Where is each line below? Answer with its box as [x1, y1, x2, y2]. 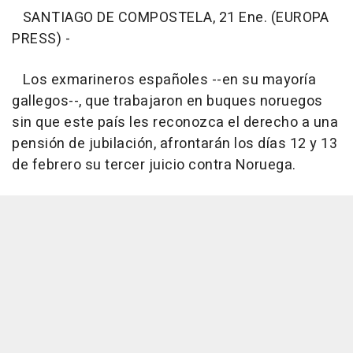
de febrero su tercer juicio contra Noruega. [12, 154, 296, 176]
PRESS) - [12, 28, 70, 50]
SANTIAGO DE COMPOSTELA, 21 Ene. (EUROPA [12, 7, 329, 28]
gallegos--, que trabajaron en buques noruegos [12, 91, 323, 112]
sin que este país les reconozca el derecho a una [12, 112, 338, 133]
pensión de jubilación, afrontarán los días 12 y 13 [12, 133, 337, 154]
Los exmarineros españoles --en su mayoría [12, 69, 316, 91]
